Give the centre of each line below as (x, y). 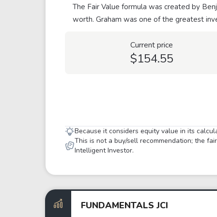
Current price (152, 45)
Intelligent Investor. (104, 150)
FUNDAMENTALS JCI (124, 205)
